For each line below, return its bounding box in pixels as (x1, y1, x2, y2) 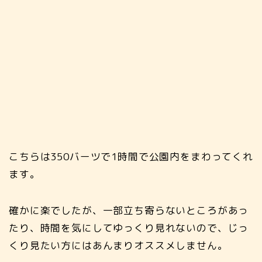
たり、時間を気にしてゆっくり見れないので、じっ (9, 220, 249, 235)
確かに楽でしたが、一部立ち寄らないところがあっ (9, 203, 249, 217)
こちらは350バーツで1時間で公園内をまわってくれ (9, 149, 253, 163)
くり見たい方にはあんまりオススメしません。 (9, 238, 228, 252)
